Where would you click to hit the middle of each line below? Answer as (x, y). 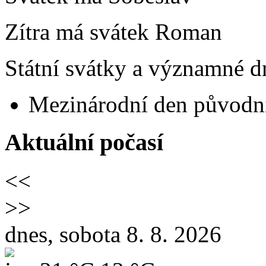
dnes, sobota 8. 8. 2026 (113, 235)
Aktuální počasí (84, 142)
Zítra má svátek (80, 31)
